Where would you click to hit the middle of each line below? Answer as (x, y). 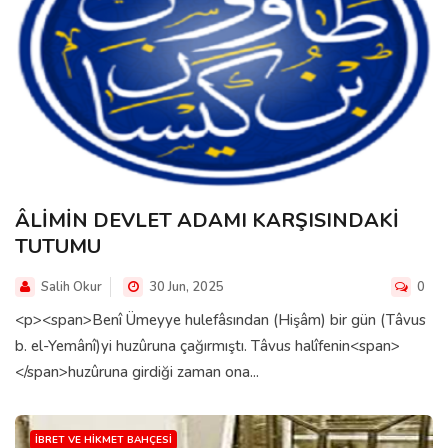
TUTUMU (58, 246)
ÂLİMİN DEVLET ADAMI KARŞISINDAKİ (207, 220)
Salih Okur (71, 286)
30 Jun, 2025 (185, 286)
